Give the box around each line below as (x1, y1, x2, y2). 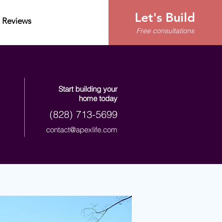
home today (79, 94, 117, 103)
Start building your (58, 84, 117, 94)
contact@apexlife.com (46, 125, 117, 134)
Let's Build (135, 10, 196, 25)
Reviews (2, 16, 32, 26)
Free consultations (136, 26, 194, 35)
